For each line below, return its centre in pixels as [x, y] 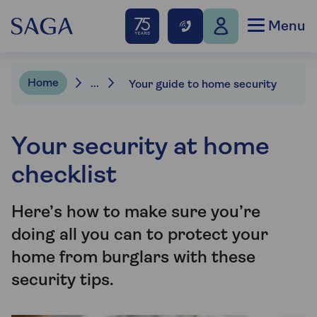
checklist [64, 176]
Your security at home [140, 148]
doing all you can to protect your [140, 236]
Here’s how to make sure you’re [136, 213]
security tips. [63, 281]
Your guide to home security [203, 85]
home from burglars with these [133, 258]
